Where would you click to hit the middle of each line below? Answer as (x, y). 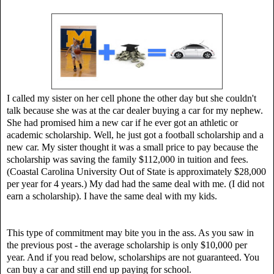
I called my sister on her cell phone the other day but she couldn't (131, 98)
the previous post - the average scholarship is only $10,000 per (127, 245)
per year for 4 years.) (47, 183)
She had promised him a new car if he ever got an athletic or (122, 122)
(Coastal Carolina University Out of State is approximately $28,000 (136, 171)
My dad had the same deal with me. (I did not (177, 183)
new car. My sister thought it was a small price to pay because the (132, 147)
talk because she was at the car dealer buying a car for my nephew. (135, 110)
